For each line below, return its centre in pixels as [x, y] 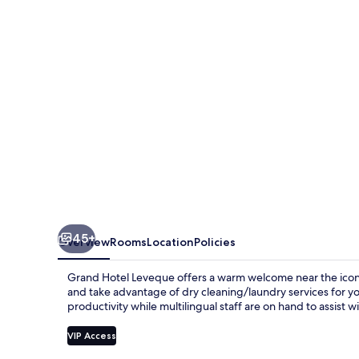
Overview [84, 242]
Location [170, 242]
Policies [215, 242]
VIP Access [92, 335]
